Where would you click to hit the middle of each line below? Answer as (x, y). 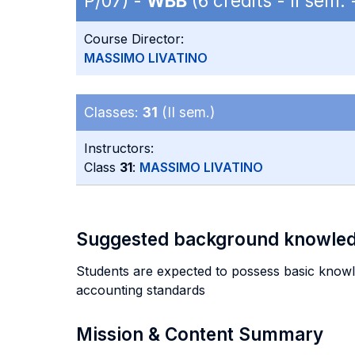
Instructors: (119, 148)
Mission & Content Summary (200, 334)
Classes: (113, 112)
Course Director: (134, 39)
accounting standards (141, 290)
